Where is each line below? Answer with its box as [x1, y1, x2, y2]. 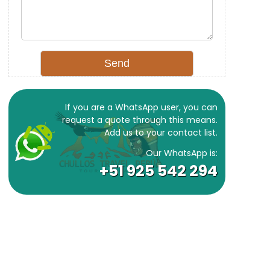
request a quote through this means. [62, 113, 218, 126]
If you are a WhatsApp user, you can [65, 101, 218, 113]
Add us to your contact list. [104, 126, 218, 139]
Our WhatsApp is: [146, 146, 218, 159]
